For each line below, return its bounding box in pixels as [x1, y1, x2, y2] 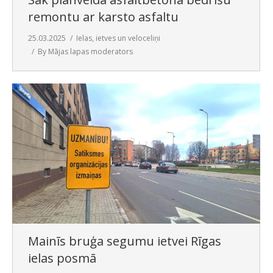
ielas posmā [28, 249, 96, 266]
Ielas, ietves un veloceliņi [76, 33, 160, 44]
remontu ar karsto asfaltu [28, 9, 179, 26]
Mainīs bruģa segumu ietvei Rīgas [28, 232, 221, 249]
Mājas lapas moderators [48, 46, 133, 57]
